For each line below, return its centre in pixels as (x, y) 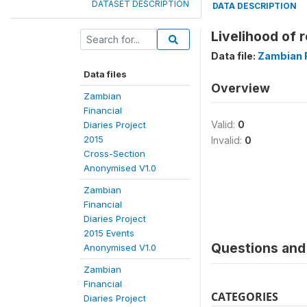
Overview (241, 88)
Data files (105, 74)
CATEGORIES (245, 297)
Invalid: (228, 140)
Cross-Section (114, 153)
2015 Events (109, 233)
